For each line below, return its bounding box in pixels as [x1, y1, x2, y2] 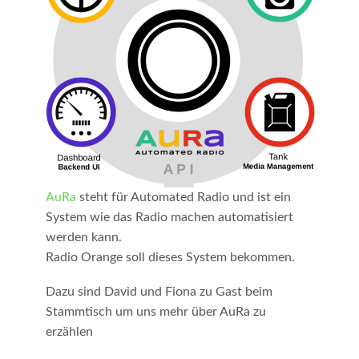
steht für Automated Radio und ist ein [75, 191, 291, 204]
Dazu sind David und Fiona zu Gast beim [45, 284, 272, 298]
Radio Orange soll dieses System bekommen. [45, 251, 295, 264]
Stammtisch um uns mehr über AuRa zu [45, 305, 266, 318]
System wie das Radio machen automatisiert [45, 211, 293, 224]
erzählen [45, 325, 93, 338]
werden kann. [45, 231, 122, 244]
